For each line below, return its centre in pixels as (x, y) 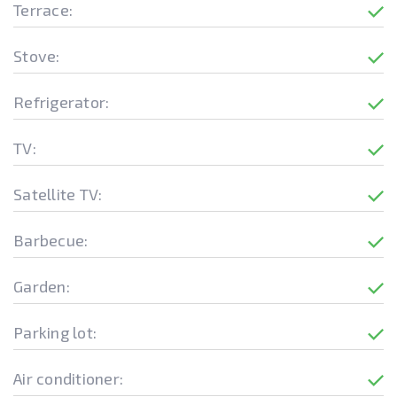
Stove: (37, 56)
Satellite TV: (58, 194)
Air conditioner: (68, 378)
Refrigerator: (62, 102)
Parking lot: (55, 332)
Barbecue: (51, 240)
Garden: (42, 286)
